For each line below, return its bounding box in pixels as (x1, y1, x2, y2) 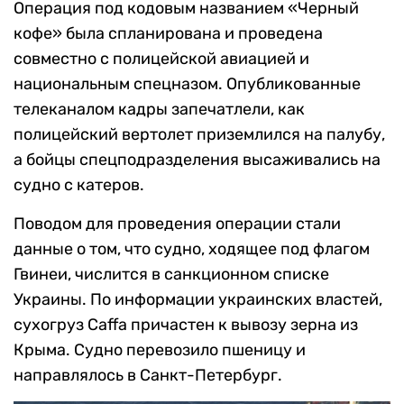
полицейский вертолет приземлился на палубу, (14, 124, 385, 145)
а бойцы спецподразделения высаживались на (14, 150, 381, 170)
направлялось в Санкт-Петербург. (14, 365, 282, 386)
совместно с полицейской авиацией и (14, 49, 309, 69)
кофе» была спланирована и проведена (14, 23, 323, 44)
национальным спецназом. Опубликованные (14, 74, 361, 95)
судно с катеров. (14, 175, 144, 196)
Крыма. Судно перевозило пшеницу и (14, 340, 306, 361)
